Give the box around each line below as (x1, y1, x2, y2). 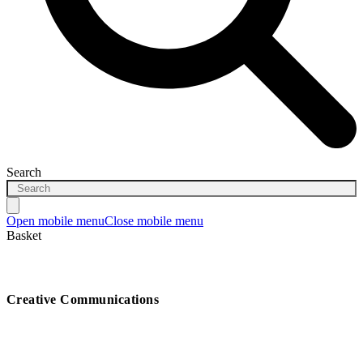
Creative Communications (6, 292, 160, 306)
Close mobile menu (105, 214, 203, 228)
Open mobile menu (6, 214, 105, 228)
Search (6, 165, 41, 180)
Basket (6, 228, 41, 243)
